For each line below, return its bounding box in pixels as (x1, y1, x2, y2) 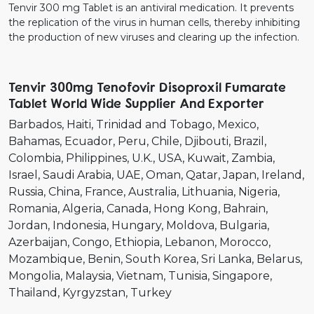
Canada (107, 201, 149, 215)
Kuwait (187, 151, 226, 165)
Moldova (166, 218, 214, 232)
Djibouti (184, 134, 228, 148)
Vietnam (116, 268, 163, 282)
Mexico (217, 117, 257, 131)
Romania (8, 201, 57, 215)
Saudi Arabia (43, 168, 111, 182)
